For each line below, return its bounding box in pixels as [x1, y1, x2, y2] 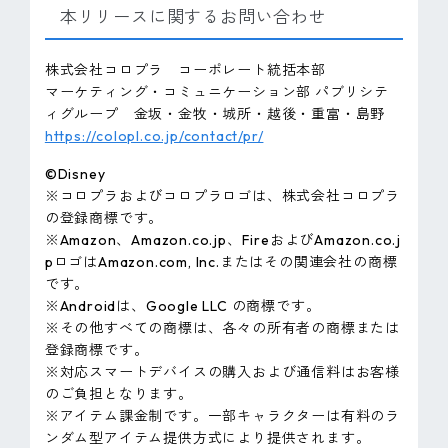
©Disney [44, 165, 106, 184]
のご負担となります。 [44, 385, 193, 404]
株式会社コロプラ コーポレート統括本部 [44, 60, 327, 79]
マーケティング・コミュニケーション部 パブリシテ [44, 82, 390, 101]
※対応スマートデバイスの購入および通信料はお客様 [44, 363, 401, 382]
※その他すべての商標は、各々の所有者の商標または [44, 319, 401, 338]
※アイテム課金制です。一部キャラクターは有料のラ [44, 407, 401, 426]
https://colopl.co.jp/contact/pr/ [44, 126, 264, 145]
